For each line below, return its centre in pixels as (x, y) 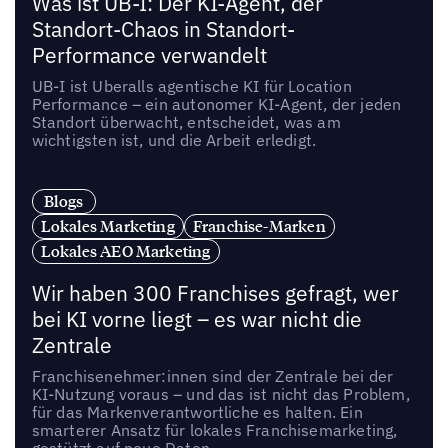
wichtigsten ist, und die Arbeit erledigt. (174, 139)
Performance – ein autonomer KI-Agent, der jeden (216, 103)
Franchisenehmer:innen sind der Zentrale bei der (212, 376)
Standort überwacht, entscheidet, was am (186, 121)
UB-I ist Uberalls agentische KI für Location (191, 85)
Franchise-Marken (259, 226)
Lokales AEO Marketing (125, 251)
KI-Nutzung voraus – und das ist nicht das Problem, (220, 394)
